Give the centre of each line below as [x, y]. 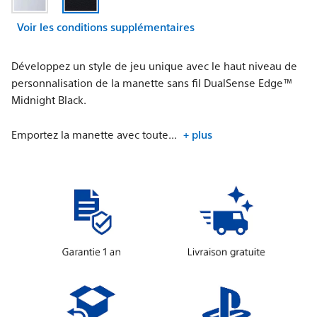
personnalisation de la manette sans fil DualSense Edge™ [152, 82]
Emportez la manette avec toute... [94, 134]
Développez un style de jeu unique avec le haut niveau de [154, 65]
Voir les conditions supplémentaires [106, 27]
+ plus [198, 134]
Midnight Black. [49, 99]
